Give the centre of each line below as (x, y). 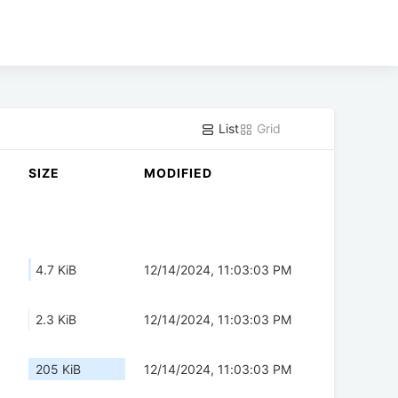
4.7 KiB (56, 270)
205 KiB (58, 370)
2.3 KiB (56, 320)
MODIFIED (178, 173)
